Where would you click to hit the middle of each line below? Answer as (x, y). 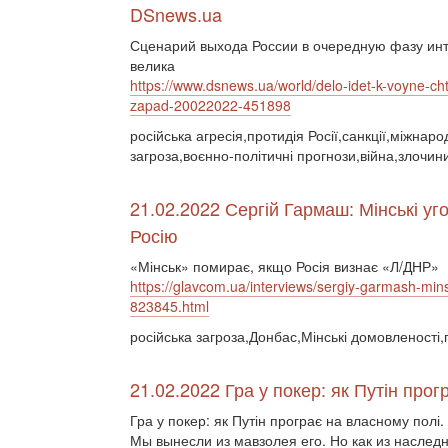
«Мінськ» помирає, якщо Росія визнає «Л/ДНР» (284, 266)
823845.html (169, 306)
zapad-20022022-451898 (210, 105)
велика (152, 65)
